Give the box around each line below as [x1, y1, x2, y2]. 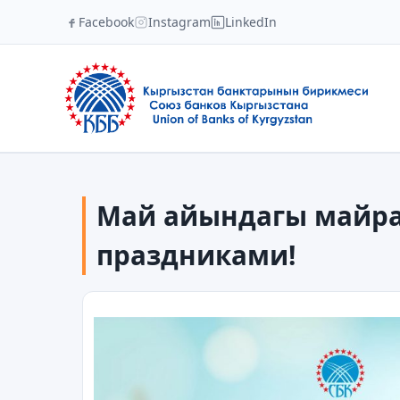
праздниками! [96, 237, 296, 273]
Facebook [79, 13, 134, 30]
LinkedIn [225, 13, 277, 30]
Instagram [148, 13, 211, 30]
